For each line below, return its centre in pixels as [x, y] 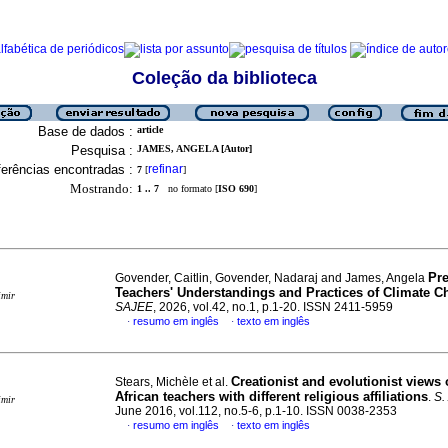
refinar [165, 169]
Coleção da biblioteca [224, 78]
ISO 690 [236, 188]
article [150, 129]
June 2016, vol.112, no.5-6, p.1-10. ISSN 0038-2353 [256, 411]
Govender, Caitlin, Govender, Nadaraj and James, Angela [271, 278]
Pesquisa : [102, 150]
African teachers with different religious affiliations [271, 396]
